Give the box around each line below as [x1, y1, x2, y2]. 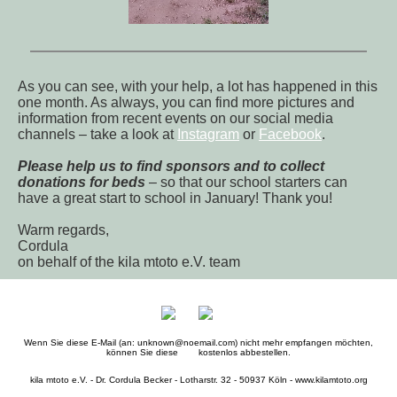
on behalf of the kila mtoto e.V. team [18, 254, 240, 269]
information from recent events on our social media [18, 111, 333, 126]
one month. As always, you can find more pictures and [18, 95, 354, 110]
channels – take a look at [18, 127, 177, 142]
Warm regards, [18, 222, 109, 237]
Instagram [177, 127, 239, 142]
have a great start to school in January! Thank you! [18, 191, 332, 206]
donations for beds [18, 175, 145, 190]
